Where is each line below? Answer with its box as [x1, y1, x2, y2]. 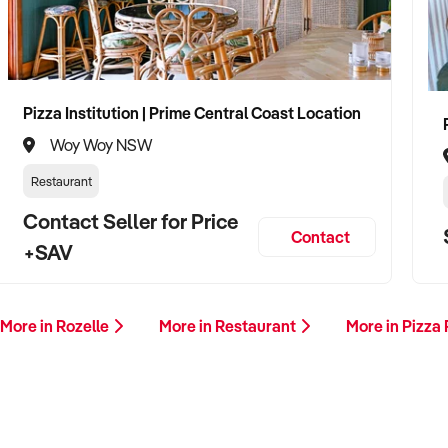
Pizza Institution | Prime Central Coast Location [23, 103, 361, 123]
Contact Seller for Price [23, 207, 238, 234]
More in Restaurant [159, 315, 299, 336]
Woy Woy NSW [50, 134, 152, 155]
